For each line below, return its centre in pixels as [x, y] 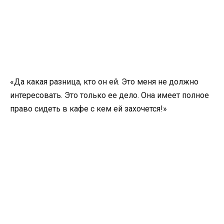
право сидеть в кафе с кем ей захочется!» [88, 109]
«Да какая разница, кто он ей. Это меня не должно [104, 82]
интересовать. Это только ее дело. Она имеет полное [109, 95]
